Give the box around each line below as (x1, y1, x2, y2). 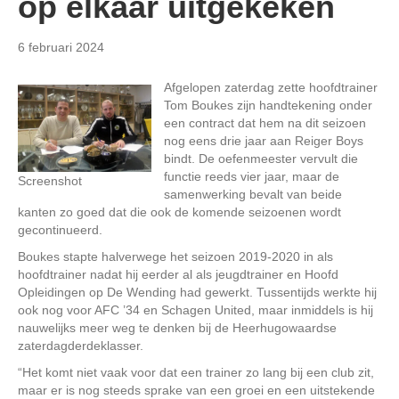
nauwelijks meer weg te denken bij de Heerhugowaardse (18, 320, 337, 335)
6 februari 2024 (18, 39, 104, 54)
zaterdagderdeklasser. (18, 338, 143, 353)
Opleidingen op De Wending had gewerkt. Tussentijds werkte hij (18, 284, 377, 299)
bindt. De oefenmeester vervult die (164, 151, 358, 166)
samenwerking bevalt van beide (164, 186, 342, 201)
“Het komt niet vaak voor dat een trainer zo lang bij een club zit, (18, 364, 374, 379)
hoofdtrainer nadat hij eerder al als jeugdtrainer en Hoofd (18, 266, 338, 281)
